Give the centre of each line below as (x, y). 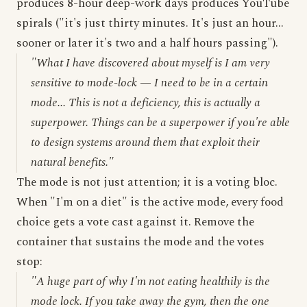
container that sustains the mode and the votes (140, 242)
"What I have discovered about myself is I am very (150, 63)
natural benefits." (72, 162)
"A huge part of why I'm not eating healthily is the (150, 282)
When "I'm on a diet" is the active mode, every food (150, 202)
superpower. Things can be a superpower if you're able (160, 123)
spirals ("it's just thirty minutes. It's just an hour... (150, 23)
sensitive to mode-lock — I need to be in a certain (149, 83)
